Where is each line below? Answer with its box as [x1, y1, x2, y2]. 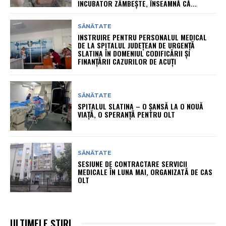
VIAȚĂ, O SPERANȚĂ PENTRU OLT [78, 109, 176, 120]
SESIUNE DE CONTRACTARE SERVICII [78, 158, 188, 169]
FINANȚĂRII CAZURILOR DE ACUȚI [78, 55, 177, 67]
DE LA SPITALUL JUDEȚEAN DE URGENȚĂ [78, 39, 195, 50]
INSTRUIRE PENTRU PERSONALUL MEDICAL [78, 31, 207, 42]
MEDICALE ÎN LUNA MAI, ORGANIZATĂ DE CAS [78, 166, 213, 178]
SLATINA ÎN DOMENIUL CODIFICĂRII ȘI [78, 47, 191, 59]
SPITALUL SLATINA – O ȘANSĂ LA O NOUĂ [78, 101, 204, 112]
